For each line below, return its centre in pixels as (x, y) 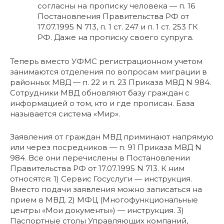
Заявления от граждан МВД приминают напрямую (112, 137)
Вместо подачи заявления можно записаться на (106, 189)
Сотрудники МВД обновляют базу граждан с (100, 93)
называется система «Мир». (65, 114)
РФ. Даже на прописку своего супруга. (115, 37)
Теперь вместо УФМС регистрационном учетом (106, 61)
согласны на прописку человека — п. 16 (116, 6)
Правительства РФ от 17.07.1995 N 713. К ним (97, 168)
